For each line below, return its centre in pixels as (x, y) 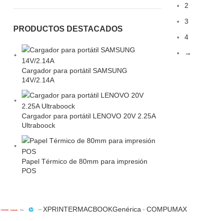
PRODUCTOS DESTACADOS (68, 29)
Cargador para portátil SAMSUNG (74, 71)
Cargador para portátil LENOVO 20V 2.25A (89, 116)
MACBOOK (95, 209)
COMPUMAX (167, 209)
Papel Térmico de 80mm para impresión (85, 161)
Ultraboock (38, 125)
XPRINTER (60, 209)
